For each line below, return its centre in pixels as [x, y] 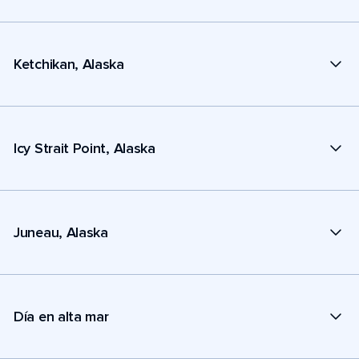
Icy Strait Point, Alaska [85, 148]
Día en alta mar [61, 316]
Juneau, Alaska [61, 232]
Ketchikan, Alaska [69, 64]
